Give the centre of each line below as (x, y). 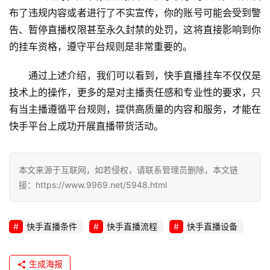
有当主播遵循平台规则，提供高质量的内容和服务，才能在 (135, 109)
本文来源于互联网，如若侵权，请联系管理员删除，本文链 (128, 170)
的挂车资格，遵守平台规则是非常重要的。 (101, 47)
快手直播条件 (52, 227)
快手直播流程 (132, 227)
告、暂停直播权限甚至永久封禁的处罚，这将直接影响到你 (135, 30)
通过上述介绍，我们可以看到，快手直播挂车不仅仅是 (145, 76)
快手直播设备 (212, 227)
